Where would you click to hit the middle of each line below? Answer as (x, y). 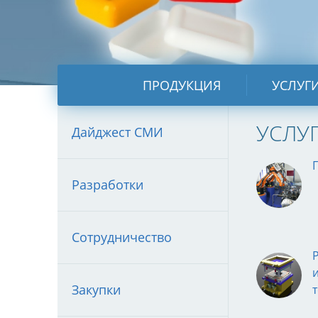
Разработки (107, 185)
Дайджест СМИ (117, 132)
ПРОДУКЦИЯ (182, 85)
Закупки (96, 290)
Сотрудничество (121, 237)
